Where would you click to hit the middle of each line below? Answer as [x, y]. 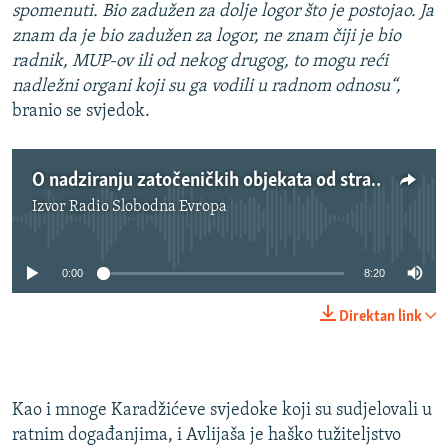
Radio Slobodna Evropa [148, 207]
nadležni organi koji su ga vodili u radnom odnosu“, [206, 87]
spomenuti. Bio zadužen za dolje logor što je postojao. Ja [223, 12]
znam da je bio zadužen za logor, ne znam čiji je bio [206, 37]
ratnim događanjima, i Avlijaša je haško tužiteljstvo [206, 436]
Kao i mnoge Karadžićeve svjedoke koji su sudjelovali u [222, 411]
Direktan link [380, 317]
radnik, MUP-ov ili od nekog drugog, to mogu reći [200, 62]
